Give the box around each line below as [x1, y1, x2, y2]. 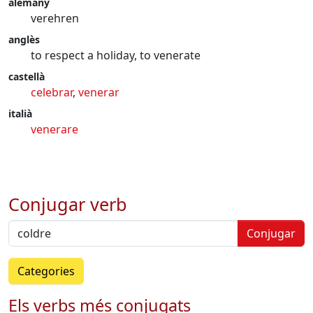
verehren [31, 10, 79, 26]
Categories [17, 263, 75, 279]
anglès [8, 33, 40, 46]
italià [8, 107, 32, 120]
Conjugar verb [8, 192, 127, 216]
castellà [8, 70, 45, 83]
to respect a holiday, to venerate [31, 48, 201, 63]
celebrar [31, 85, 73, 100]
